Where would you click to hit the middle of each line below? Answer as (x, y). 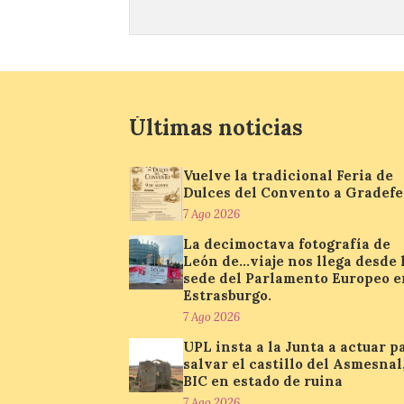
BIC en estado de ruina (263, 381)
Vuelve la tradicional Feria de (288, 175)
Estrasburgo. (227, 295)
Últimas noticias (216, 127)
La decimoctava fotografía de (287, 243)
